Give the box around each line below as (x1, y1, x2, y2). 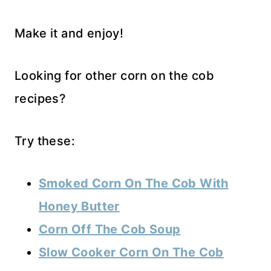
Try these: (15, 134, 75, 149)
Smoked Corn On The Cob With (39, 176, 229, 191)
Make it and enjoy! (15, 26, 124, 41)
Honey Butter (39, 199, 120, 214)
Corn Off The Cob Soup (39, 222, 181, 237)
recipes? (15, 91, 67, 106)
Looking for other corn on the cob (15, 68, 215, 83)
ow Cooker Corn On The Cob (50, 245, 224, 260)
